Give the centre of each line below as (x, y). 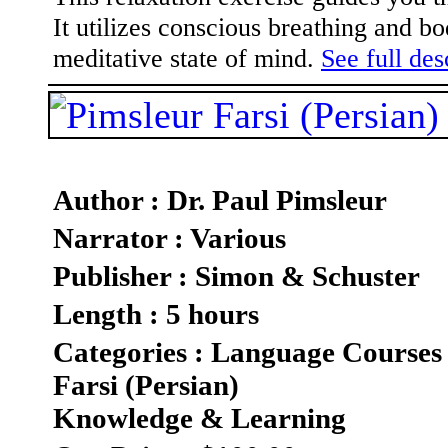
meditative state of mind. (187, 58)
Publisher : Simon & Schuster (236, 276)
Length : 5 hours (156, 314)
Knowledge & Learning (199, 418)
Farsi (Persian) (146, 385)
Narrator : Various (169, 238)
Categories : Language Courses (247, 352)
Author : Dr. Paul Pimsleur (220, 200)
